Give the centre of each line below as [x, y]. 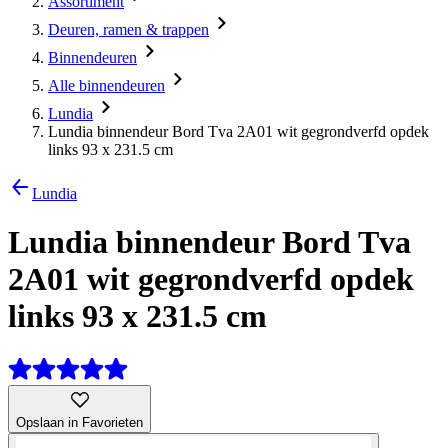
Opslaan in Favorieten [79, 422]
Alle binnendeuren [106, 85]
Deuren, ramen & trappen [128, 29]
